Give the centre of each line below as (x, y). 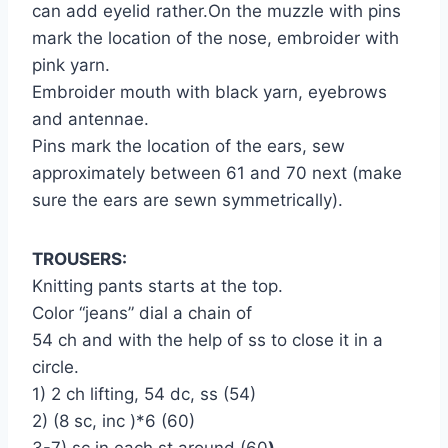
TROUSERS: (79, 258)
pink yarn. (71, 64)
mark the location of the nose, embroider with (215, 37)
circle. (55, 366)
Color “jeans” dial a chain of (142, 312)
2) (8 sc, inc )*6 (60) (113, 420)
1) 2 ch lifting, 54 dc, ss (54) (144, 393)
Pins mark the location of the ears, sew (188, 145)
